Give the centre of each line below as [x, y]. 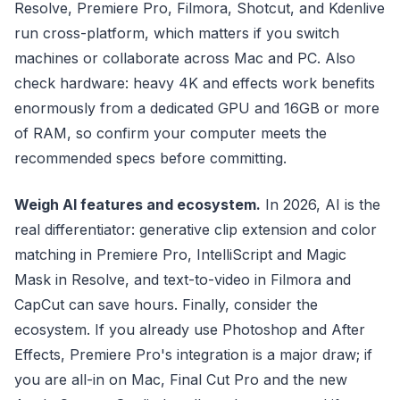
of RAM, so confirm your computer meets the [171, 133]
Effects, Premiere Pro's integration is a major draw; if [193, 354]
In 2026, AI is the [321, 204]
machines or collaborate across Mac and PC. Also [185, 58]
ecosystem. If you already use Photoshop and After [190, 329]
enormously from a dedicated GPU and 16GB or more [197, 108]
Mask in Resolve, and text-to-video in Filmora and [183, 279]
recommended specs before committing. [150, 158]
